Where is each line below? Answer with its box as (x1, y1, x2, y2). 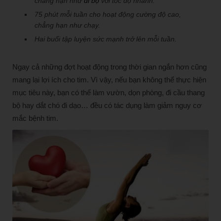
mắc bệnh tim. (12, 114, 58, 122)
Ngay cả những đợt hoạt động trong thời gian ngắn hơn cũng (12, 63, 207, 71)
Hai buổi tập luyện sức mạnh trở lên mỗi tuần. (35, 35, 177, 43)
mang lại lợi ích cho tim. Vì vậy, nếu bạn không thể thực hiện (12, 75, 206, 84)
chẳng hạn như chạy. (35, 21, 100, 29)
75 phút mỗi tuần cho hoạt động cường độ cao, (35, 10, 181, 18)
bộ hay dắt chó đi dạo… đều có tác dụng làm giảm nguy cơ (12, 101, 202, 110)
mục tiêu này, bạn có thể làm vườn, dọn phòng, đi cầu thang (12, 88, 205, 97)
